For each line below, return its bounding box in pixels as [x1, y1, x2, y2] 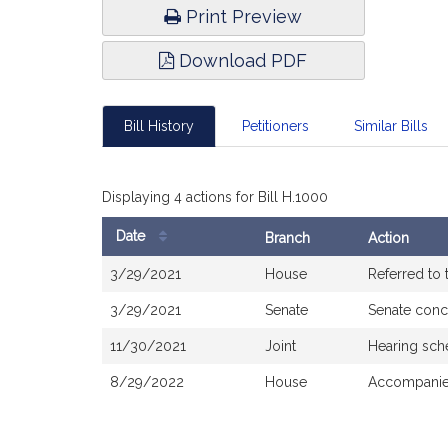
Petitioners [241, 118, 309, 134]
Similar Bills [354, 118, 428, 134]
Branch [265, 230, 310, 246]
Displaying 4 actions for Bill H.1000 [102, 189, 328, 205]
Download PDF [174, 50, 308, 71]
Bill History [124, 118, 194, 134]
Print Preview [181, 6, 303, 27]
